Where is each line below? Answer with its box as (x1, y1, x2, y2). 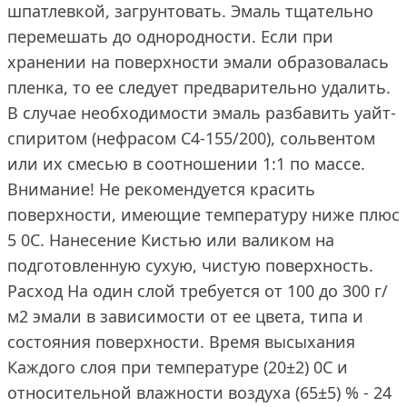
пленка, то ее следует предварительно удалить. (7, 76, 391, 98)
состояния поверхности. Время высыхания (7, 331, 355, 352)
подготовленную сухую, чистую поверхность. (7, 254, 373, 276)
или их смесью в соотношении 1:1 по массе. (7, 153, 365, 174)
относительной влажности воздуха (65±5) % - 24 (7, 382, 392, 403)
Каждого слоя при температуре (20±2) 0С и (7, 356, 348, 378)
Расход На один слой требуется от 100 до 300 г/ (7, 280, 388, 302)
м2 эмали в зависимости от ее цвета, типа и (7, 305, 363, 327)
